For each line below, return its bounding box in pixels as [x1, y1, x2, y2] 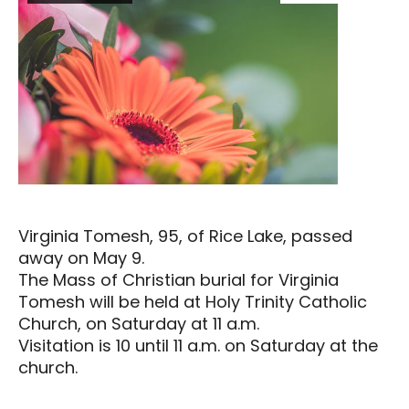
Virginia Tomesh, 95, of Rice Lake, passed [18, 225, 352, 248]
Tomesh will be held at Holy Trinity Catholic [18, 290, 367, 314]
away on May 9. [18, 246, 144, 270]
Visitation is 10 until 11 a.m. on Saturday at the [18, 334, 378, 358]
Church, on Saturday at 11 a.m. [18, 312, 259, 336]
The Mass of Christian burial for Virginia [18, 268, 339, 292]
